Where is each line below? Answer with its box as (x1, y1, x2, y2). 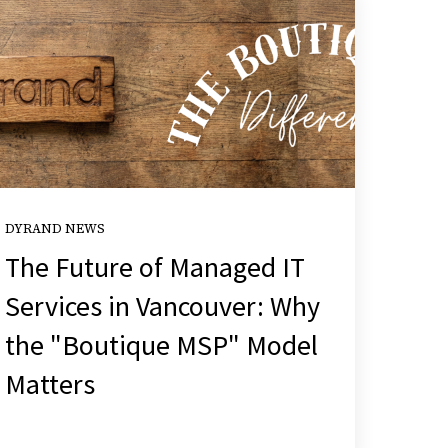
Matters (4, 365, 95, 402)
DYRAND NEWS (4, 219, 105, 237)
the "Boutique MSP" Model (4, 326, 318, 363)
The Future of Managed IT (4, 248, 305, 285)
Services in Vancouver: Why (4, 287, 320, 324)
